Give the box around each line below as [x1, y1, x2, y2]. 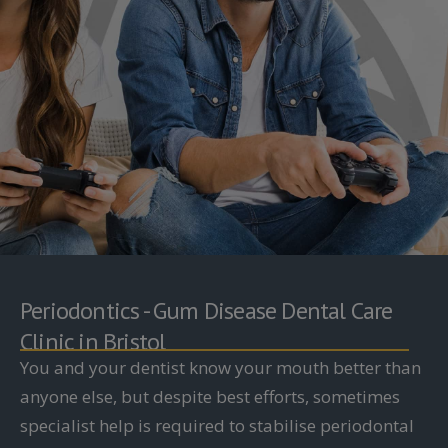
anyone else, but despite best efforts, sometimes [20, 384, 400, 408]
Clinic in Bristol [20, 325, 166, 357]
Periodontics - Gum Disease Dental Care [20, 294, 393, 326]
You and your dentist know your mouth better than [20, 355, 421, 379]
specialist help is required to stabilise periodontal [20, 413, 414, 437]
